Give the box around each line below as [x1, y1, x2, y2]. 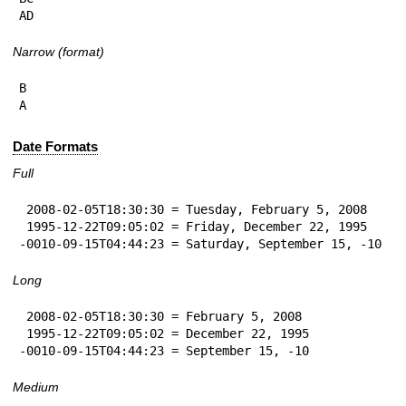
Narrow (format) [13, 43, 104, 59]
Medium [13, 379, 59, 394]
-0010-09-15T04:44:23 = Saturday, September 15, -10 [19, 236, 382, 251]
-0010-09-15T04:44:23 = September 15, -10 [19, 343, 309, 358]
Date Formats [13, 139, 98, 155]
